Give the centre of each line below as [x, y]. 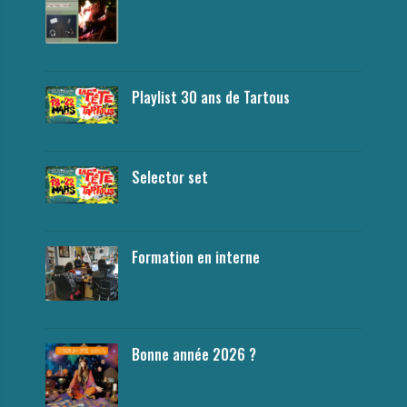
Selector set [170, 177]
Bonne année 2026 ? [194, 354]
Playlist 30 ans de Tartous [211, 97]
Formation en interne [196, 257]
